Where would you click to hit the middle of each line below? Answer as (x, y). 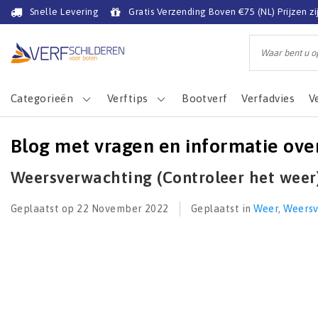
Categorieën (42, 98)
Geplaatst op (44, 209)
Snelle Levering (65, 12)
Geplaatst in (222, 209)
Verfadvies (268, 98)
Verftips (127, 98)
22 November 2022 (123, 209)
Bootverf (205, 98)
